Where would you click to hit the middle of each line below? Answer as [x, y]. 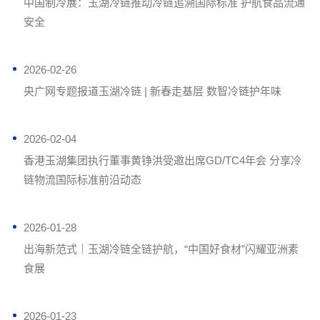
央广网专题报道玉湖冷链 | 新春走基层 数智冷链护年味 [152, 91]
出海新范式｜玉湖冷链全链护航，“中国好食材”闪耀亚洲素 [161, 249]
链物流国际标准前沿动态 [82, 180]
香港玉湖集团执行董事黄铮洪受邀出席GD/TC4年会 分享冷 [162, 160]
